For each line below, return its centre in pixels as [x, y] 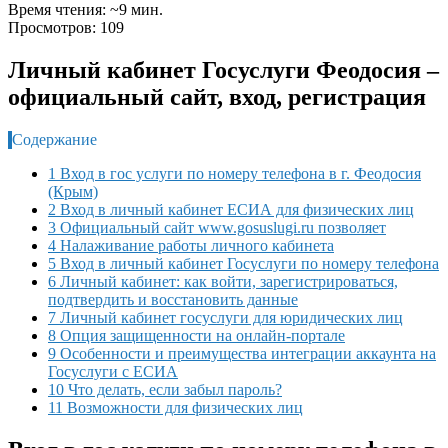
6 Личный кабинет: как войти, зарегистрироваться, [223, 281]
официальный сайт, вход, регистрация [217, 96]
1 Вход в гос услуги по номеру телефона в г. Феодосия [234, 173]
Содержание [54, 139]
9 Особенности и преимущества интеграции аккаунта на [242, 353]
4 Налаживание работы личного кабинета [191, 245]
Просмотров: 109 [66, 27]
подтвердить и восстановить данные [173, 299]
